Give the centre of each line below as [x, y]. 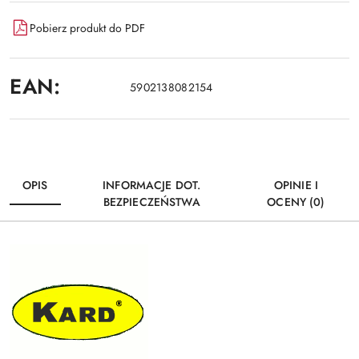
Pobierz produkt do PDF [87, 28]
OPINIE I [296, 186]
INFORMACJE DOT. [152, 186]
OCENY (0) [296, 202]
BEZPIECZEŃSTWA [151, 202]
